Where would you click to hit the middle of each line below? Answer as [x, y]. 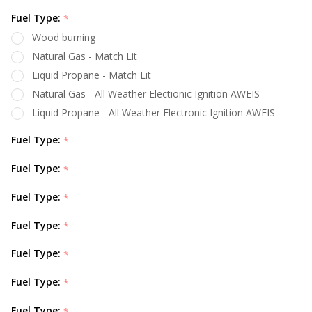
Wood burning [64, 38]
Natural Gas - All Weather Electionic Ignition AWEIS [146, 94]
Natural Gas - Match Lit [85, 56]
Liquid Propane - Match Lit [92, 75]
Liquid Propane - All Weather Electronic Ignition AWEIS [154, 113]
